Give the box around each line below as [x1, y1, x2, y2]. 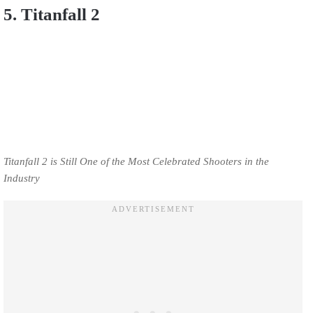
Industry [3, 173, 40, 184]
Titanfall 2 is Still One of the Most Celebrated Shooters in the [3, 156, 269, 168]
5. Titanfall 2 [3, 4, 104, 24]
